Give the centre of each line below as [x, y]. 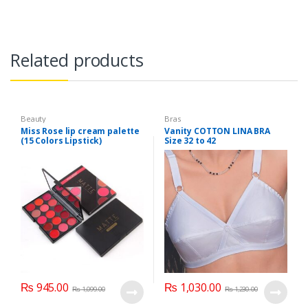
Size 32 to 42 [190, 140]
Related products [77, 59]
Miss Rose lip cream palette [80, 131]
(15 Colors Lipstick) [61, 140]
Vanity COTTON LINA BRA [217, 131]
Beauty [33, 118]
